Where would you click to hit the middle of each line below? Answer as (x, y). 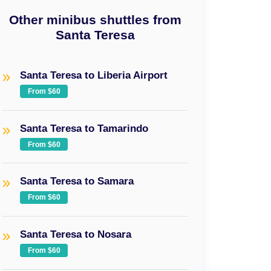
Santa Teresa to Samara (77, 181)
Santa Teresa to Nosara (76, 234)
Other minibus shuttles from (95, 20)
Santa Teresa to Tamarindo (84, 128)
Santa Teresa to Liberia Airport (94, 75)
